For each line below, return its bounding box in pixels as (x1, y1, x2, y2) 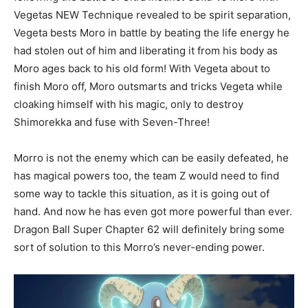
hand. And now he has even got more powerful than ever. (14, 205, 292, 219)
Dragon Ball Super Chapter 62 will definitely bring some (14, 223, 285, 236)
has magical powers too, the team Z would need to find (14, 169, 279, 183)
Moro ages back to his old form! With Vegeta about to (14, 62, 270, 76)
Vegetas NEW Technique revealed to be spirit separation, (14, 8, 291, 22)
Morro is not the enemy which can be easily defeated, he (14, 151, 289, 165)
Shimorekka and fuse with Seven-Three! (14, 115, 210, 129)
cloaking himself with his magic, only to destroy (14, 98, 243, 111)
